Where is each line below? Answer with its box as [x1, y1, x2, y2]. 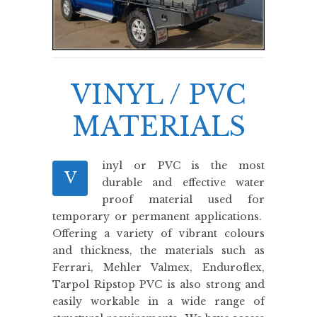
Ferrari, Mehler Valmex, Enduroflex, [52, 260, 265, 274]
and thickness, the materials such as [52, 243, 265, 257]
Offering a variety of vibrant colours [52, 226, 265, 240]
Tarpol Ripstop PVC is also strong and [52, 277, 265, 291]
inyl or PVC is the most [102, 158, 265, 172]
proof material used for [102, 192, 265, 206]
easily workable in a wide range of [52, 294, 265, 308]
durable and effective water [102, 175, 265, 189]
